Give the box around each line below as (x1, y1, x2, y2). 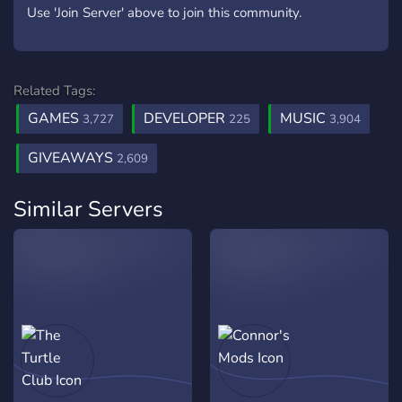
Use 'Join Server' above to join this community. (27, 4, 301, 22)
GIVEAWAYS (28, 148, 117, 168)
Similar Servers (13, 195, 163, 223)
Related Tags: (13, 82, 95, 100)
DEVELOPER (144, 109, 229, 128)
